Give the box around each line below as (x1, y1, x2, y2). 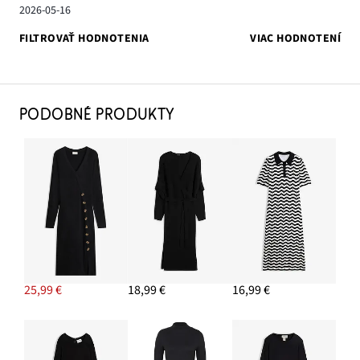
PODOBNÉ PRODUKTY (19, 105, 175, 124)
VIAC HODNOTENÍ (250, 30, 341, 47)
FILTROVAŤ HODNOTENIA (19, 30, 149, 47)
